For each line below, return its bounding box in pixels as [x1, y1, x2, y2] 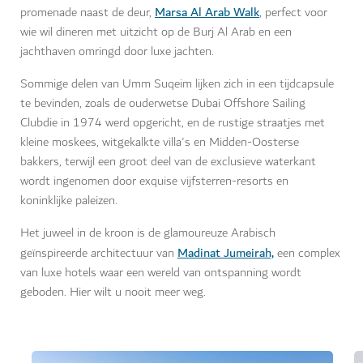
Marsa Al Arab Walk [155, 2, 259, 23]
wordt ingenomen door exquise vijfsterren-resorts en [20, 171, 288, 192]
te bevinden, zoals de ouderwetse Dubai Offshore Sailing [20, 93, 305, 114]
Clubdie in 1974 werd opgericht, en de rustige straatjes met [20, 113, 325, 134]
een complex [274, 243, 340, 264]
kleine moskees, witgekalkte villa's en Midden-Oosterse [20, 132, 299, 153]
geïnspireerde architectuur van [20, 243, 177, 264]
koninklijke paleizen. [20, 190, 117, 211]
